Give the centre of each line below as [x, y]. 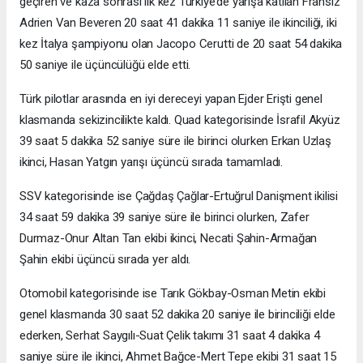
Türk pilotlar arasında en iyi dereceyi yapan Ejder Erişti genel [171, 99]
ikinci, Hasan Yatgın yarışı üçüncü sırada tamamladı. [152, 162]
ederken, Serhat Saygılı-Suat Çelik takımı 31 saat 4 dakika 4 [170, 336]
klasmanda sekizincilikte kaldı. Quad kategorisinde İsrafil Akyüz [180, 120]
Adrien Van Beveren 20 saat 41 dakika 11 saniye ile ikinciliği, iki [178, 23]
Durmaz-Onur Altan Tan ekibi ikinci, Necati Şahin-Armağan [169, 239]
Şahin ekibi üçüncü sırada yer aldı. [105, 260]
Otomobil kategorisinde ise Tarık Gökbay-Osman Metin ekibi [173, 294]
